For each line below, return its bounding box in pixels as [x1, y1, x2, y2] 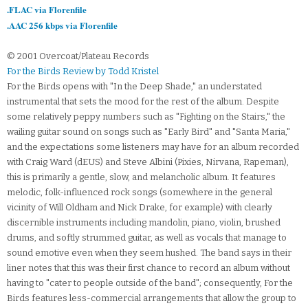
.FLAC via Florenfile [7, 3, 87, 16]
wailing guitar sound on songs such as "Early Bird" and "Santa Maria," [7, 126, 290, 137]
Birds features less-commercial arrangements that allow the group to [7, 293, 296, 304]
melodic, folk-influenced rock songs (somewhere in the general [7, 187, 272, 198]
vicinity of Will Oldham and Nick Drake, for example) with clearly [7, 202, 272, 213]
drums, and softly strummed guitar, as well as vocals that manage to [7, 232, 287, 243]
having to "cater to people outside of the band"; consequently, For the [7, 278, 293, 289]
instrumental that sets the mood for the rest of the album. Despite [7, 96, 279, 107]
